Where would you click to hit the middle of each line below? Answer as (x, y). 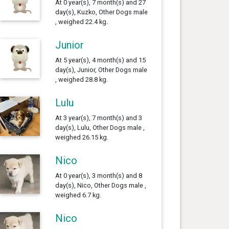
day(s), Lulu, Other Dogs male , (100, 127)
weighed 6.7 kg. (78, 195)
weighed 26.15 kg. (82, 137)
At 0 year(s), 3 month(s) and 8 (98, 175)
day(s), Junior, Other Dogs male (101, 70)
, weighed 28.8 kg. (81, 79)
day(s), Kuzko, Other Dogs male (101, 12)
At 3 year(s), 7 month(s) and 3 (98, 118)
